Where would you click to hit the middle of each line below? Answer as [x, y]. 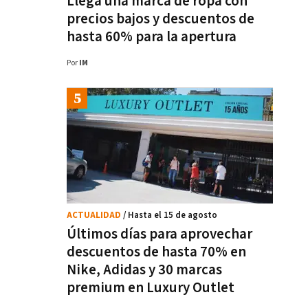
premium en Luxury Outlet [151, 288]
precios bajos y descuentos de [161, 19]
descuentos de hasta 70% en [156, 252]
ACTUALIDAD [95, 216]
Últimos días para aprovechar [159, 234]
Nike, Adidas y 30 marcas [144, 270]
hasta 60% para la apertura [152, 37]
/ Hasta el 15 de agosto [170, 216]
